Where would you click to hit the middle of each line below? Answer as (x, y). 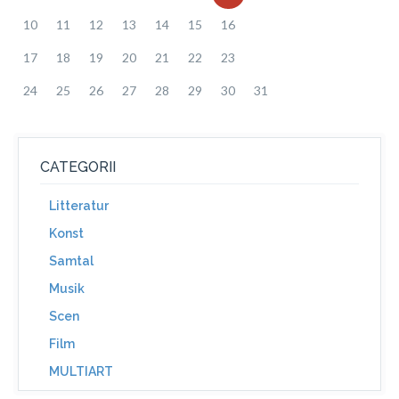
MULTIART (81, 371)
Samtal (71, 261)
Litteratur (79, 206)
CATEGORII (78, 167)
